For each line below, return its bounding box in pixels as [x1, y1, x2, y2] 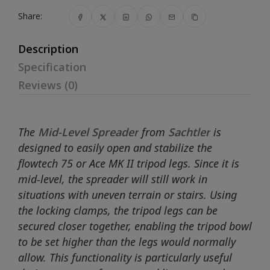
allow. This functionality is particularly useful [18, 250, 232, 265]
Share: [18, 10, 42, 22]
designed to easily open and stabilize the [18, 140, 212, 155]
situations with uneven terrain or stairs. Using [18, 187, 237, 202]
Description [18, 42, 78, 56]
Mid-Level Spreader [38, 125, 139, 139]
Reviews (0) [18, 78, 78, 92]
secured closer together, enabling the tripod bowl [18, 219, 252, 233]
